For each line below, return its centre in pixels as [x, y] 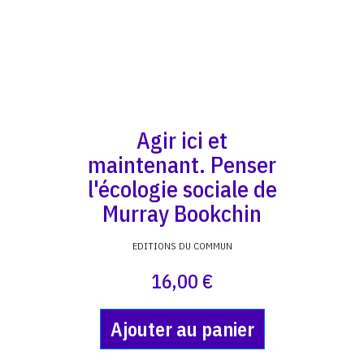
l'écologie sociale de [182, 189]
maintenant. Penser [182, 165]
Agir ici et [182, 140]
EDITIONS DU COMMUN [182, 246]
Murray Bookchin [182, 213]
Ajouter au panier [182, 329]
